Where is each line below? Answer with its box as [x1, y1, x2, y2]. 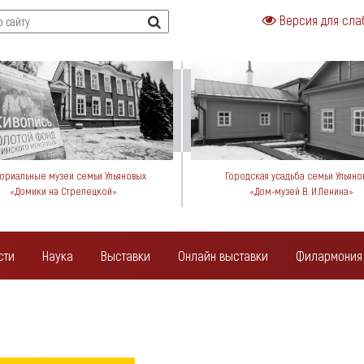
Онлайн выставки [178, 246, 268, 263]
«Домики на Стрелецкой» [9, 184, 117, 197]
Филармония [296, 246, 362, 263]
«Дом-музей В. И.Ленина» [249, 184, 353, 197]
